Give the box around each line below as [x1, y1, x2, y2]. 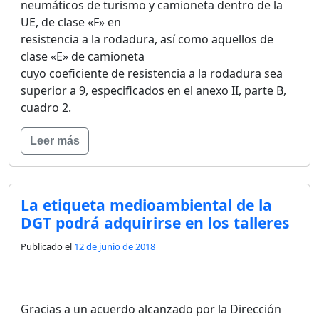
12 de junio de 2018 [74, 239, 155, 253]
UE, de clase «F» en [21, 14, 121, 30]
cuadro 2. [21, 99, 71, 115]
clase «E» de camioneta [21, 48, 145, 64]
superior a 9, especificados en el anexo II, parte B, [21, 82, 286, 98]
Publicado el [21, 239, 74, 253]
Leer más [30, 134, 80, 147]
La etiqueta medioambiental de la [21, 194, 272, 215]
